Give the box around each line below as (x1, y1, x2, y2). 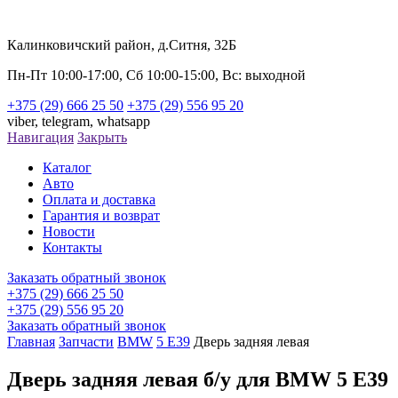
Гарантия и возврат (43, 208, 160, 223)
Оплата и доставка (43, 192, 155, 207)
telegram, (42, 114, 97, 129)
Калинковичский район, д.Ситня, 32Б (7, 37, 236, 52)
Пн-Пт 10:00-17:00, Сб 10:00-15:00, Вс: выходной (7, 68, 306, 83)
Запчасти (59, 334, 114, 349)
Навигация (7, 130, 74, 145)
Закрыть (77, 130, 127, 145)
